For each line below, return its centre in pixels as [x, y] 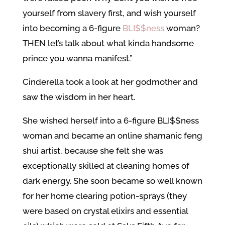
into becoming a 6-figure [72, 28]
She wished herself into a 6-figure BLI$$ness [110, 121]
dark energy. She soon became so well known [112, 181]
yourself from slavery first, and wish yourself [109, 13]
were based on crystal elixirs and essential [105, 211]
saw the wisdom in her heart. [79, 97]
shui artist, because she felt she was [93, 151]
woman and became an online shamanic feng [112, 136]
